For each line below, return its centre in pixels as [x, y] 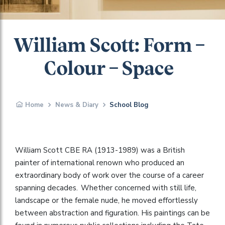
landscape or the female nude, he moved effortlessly [106, 200]
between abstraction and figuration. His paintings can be [113, 213]
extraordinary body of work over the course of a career [109, 175]
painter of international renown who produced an [100, 162]
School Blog [129, 105]
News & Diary [77, 105]
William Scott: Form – [109, 46]
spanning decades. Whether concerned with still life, [106, 188]
